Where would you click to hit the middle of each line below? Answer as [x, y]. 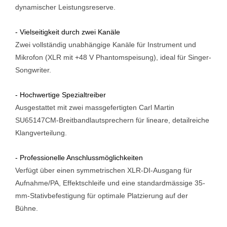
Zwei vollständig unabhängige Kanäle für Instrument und [106, 44]
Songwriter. [33, 70]
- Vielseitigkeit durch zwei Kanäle [68, 32]
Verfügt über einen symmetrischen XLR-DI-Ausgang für [104, 170]
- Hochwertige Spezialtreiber [61, 94]
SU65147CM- [37, 120]
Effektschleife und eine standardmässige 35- [134, 183]
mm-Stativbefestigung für [56, 195]
